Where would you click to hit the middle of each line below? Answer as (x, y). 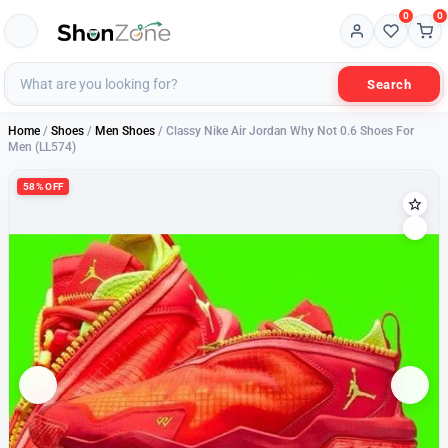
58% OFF (43, 186)
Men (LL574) (42, 147)
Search (389, 84)
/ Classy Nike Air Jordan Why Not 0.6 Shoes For (284, 131)
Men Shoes (125, 131)
